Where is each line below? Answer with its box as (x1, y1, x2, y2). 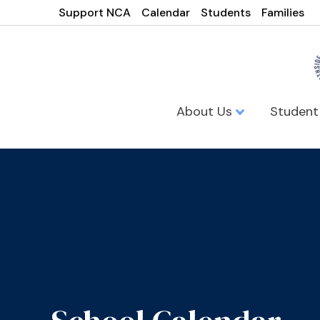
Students (201, 5, 251, 20)
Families (261, 5, 305, 20)
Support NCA (59, 5, 131, 20)
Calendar (141, 5, 191, 20)
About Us (176, 102, 236, 120)
